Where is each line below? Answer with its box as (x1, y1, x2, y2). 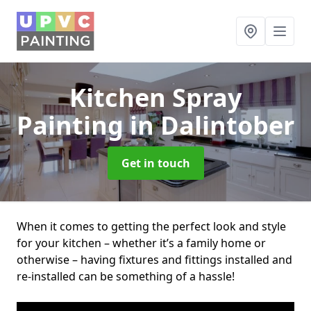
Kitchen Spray (69, 81, 242, 115)
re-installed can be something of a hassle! (17, 269, 237, 284)
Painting (17, 108, 130, 142)
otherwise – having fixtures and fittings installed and (17, 252, 292, 267)
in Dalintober (130, 108, 294, 142)
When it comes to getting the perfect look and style (17, 219, 286, 234)
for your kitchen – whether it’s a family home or (17, 235, 266, 251)
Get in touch (121, 155, 190, 171)
